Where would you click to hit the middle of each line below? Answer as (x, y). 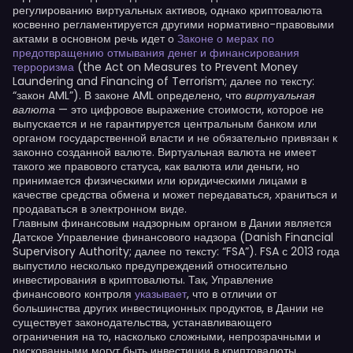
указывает (161, 294)
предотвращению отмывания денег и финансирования (156, 53)
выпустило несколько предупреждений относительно (150, 266)
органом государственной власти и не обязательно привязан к (175, 138)
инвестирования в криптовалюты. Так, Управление (143, 280)
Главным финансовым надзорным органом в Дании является (172, 223)
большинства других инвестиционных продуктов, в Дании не (168, 308)
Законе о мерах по (226, 39)
